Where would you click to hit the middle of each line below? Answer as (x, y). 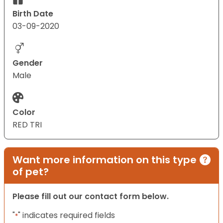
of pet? (31, 172)
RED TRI (27, 125)
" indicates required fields (66, 216)
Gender (28, 63)
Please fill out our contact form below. (91, 197)
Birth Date (33, 14)
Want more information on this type (105, 160)
